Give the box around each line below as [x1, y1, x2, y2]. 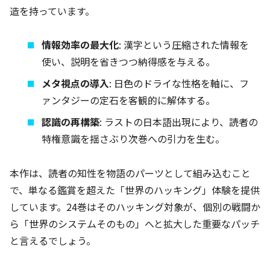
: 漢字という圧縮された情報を [119, 37, 250, 52]
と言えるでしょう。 [10, 233, 96, 248]
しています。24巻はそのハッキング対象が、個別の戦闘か [10, 199, 260, 215]
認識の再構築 [42, 115, 100, 130]
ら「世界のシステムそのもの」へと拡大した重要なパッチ [10, 216, 260, 231]
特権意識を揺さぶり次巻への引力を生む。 [42, 131, 225, 146]
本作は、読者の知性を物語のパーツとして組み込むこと [10, 166, 251, 181]
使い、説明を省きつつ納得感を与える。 [42, 54, 216, 69]
